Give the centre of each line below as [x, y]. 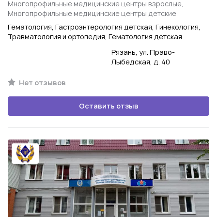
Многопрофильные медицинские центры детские [92, 13]
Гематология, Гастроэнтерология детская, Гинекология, [104, 27]
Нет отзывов [42, 83]
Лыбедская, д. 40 [141, 62]
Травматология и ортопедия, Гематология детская [95, 37]
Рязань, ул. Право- [143, 52]
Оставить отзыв [108, 106]
